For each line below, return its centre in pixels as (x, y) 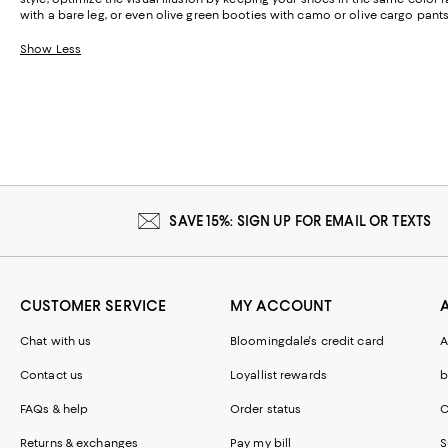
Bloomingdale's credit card (307, 341)
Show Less (50, 49)
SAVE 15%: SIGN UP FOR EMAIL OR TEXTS (300, 221)
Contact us (52, 375)
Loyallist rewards (278, 375)
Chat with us (56, 341)
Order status (266, 409)
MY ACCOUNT (281, 306)
